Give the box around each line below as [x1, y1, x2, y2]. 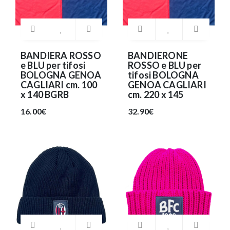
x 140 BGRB [21, 89, 69, 101]
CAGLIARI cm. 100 [21, 79, 98, 91]
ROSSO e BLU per [128, 60, 201, 71]
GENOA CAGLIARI [128, 79, 206, 91]
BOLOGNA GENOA [21, 69, 102, 81]
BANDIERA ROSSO [21, 50, 101, 62]
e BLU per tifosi [21, 60, 86, 71]
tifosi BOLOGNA [128, 69, 199, 81]
